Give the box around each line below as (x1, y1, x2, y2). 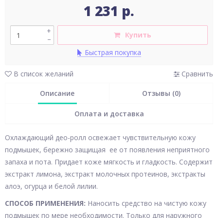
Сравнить (180, 69, 213, 78)
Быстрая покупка (84, 48, 141, 57)
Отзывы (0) (142, 89, 181, 98)
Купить (125, 30, 151, 39)
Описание (40, 89, 74, 98)
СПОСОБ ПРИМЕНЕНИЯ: (5, 199, 86, 208)
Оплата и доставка (74, 109, 144, 118)
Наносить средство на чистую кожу (86, 199, 206, 208)
